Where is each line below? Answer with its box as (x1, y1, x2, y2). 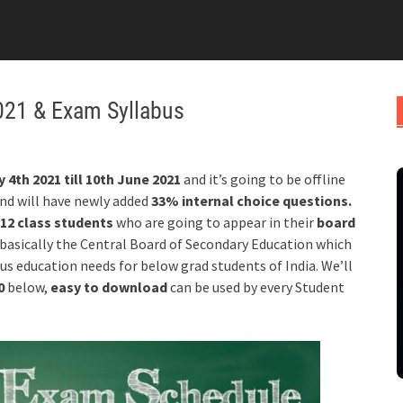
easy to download (48, 277, 170, 296)
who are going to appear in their (113, 212, 317, 231)
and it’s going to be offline (184, 169, 345, 188)
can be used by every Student (170, 277, 345, 296)
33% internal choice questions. (151, 191, 352, 210)
